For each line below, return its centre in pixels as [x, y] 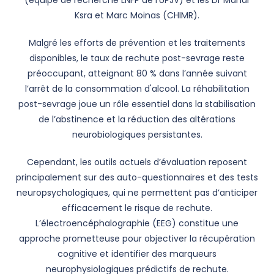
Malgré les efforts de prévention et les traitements [137, 43]
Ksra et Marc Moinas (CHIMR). [137, 15]
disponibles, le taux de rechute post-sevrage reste [137, 58]
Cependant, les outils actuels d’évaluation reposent [137, 162]
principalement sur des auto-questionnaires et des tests [137, 177]
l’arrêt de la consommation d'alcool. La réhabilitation [137, 89]
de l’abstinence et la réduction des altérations [137, 119]
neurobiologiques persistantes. [137, 135]
